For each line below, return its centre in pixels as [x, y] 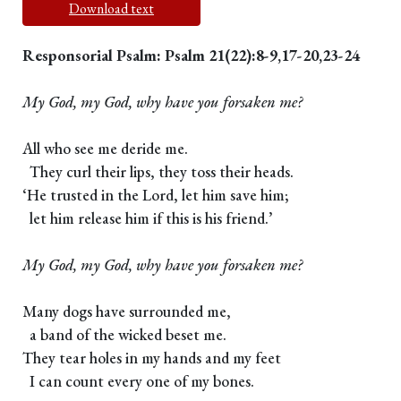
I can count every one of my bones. [138, 381]
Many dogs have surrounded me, [127, 311]
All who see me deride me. [105, 149]
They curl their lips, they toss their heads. [158, 172]
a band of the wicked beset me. [124, 335]
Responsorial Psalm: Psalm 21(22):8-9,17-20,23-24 [191, 55]
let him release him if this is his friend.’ [147, 218]
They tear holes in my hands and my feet [152, 358]
